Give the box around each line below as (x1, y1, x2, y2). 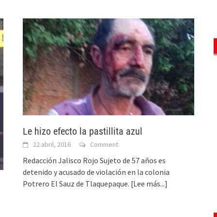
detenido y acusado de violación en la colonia (23, 167, 170, 177)
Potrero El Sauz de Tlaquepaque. (23, 179, 131, 189)
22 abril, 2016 (33, 140, 71, 149)
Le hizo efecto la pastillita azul (23, 125, 143, 138)
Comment (90, 140, 119, 149)
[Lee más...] (131, 179, 168, 189)
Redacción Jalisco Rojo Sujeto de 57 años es (23, 155, 166, 166)
